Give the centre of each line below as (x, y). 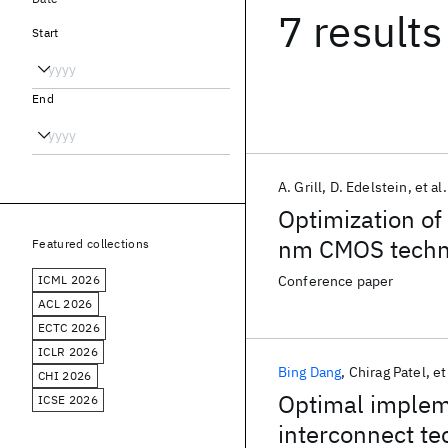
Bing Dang (310, 372)
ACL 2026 (65, 303)
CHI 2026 (65, 375)
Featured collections (91, 243)
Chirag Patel (387, 372)
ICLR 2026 (68, 351)
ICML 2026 (69, 279)
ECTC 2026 (69, 327)
